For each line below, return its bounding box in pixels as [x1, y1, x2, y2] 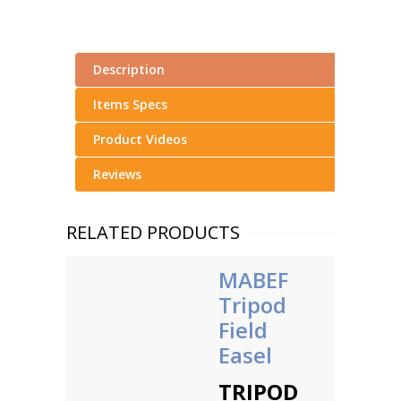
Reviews [93, 166, 141, 183]
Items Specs [93, 96, 167, 113]
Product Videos [93, 131, 187, 148]
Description [93, 61, 165, 78]
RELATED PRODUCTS [66, 220, 240, 244]
